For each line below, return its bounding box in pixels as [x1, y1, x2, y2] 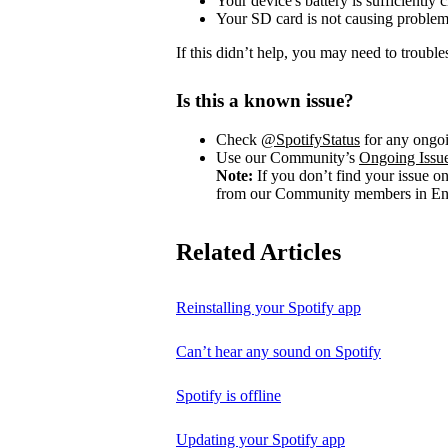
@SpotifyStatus [261, 130, 360, 148]
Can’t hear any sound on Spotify [176, 342, 381, 360]
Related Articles [176, 238, 341, 265]
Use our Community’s [216, 148, 359, 166]
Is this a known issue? [176, 90, 354, 111]
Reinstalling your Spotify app [176, 298, 361, 316]
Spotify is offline [176, 386, 281, 404]
